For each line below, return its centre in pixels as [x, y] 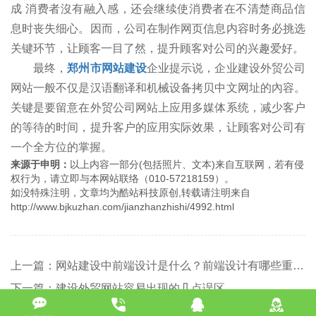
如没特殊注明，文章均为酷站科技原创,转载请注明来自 [130, 192]
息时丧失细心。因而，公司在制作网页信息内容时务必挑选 [158, 28]
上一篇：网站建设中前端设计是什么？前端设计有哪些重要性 [298, 265]
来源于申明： [40, 164]
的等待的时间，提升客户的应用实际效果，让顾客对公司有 [158, 127]
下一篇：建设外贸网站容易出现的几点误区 [118, 288]
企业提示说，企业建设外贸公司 [226, 68]
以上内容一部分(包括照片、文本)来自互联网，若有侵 [187, 164]
